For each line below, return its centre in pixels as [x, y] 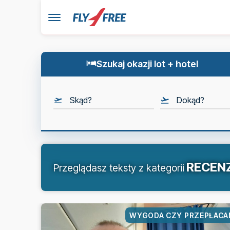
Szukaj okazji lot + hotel [148, 64]
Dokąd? [190, 100]
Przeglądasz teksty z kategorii [119, 168]
